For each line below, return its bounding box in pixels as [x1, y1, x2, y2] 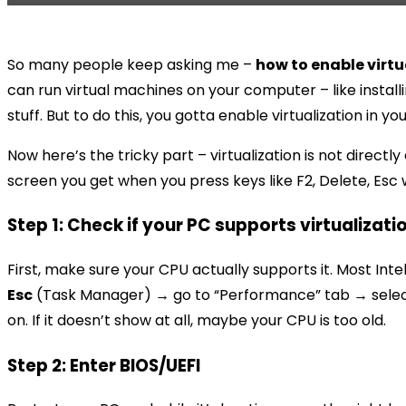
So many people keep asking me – [7, 53, 256, 75]
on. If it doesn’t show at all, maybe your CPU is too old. [7, 310, 386, 332]
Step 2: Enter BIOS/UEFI [7, 353, 200, 378]
